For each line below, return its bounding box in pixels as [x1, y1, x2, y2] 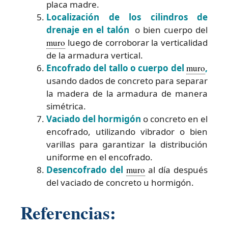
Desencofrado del [46, 164, 126, 176]
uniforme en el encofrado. [46, 151, 153, 163]
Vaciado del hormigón [46, 113, 141, 125]
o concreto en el [141, 113, 208, 125]
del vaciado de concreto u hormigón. [46, 177, 194, 189]
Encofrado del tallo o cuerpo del [46, 62, 186, 74]
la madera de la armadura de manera [46, 88, 208, 100]
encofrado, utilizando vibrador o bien [46, 126, 208, 138]
